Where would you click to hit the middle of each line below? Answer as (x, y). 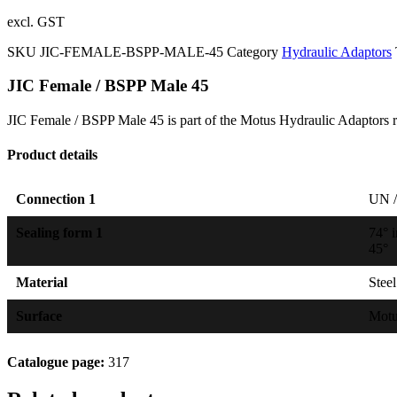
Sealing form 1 (59, 232)
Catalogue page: (56, 362)
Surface (39, 315)
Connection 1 (56, 198)
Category (253, 51)
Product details (52, 155)
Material (42, 282)
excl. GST (36, 21)
